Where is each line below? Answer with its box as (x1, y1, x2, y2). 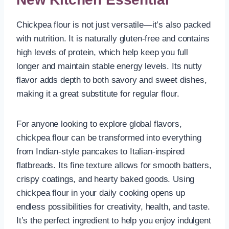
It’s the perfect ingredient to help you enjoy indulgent (16, 215, 211, 225)
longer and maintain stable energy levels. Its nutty (16, 61, 202, 71)
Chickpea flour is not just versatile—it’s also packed (16, 19, 211, 30)
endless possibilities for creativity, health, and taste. (16, 201, 210, 212)
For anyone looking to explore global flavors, (16, 119, 182, 129)
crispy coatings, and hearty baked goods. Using (16, 174, 195, 184)
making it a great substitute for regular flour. (16, 88, 180, 99)
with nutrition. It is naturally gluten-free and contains (16, 33, 210, 43)
